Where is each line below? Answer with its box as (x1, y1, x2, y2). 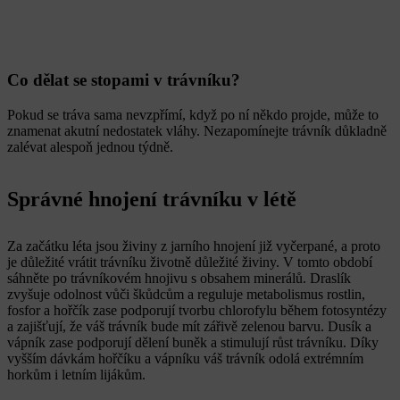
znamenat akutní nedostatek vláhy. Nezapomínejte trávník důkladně (7, 122, 387, 138)
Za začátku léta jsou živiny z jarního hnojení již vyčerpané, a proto (7, 237, 380, 254)
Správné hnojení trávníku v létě (7, 187, 296, 211)
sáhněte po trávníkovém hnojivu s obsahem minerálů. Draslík (7, 270, 351, 286)
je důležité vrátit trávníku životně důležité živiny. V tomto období (7, 254, 372, 270)
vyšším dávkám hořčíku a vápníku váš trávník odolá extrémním (7, 350, 363, 366)
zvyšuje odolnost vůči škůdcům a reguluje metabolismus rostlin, (7, 286, 365, 302)
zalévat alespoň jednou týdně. (7, 138, 173, 154)
